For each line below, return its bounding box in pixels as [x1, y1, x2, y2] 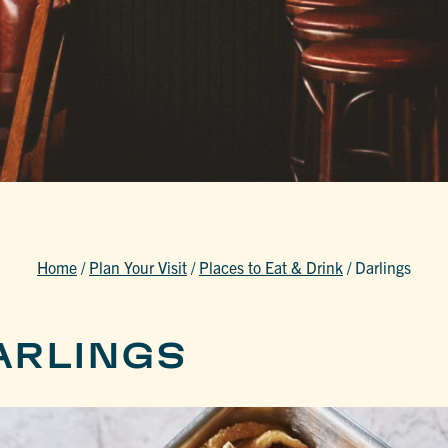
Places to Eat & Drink [199, 257, 343, 278]
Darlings [355, 257, 411, 278]
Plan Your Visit [89, 257, 187, 278]
